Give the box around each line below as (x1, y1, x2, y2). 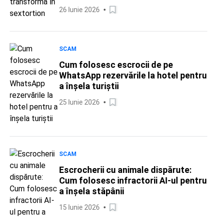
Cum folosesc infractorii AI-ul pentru (59, 175, 207, 186)
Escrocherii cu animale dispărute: (59, 165, 192, 175)
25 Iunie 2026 (59, 98, 100, 106)
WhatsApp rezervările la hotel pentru (59, 70, 207, 80)
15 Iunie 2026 (59, 203, 100, 211)
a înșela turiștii (59, 81, 119, 91)
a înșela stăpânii (59, 186, 124, 196)
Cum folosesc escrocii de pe (59, 60, 173, 70)
